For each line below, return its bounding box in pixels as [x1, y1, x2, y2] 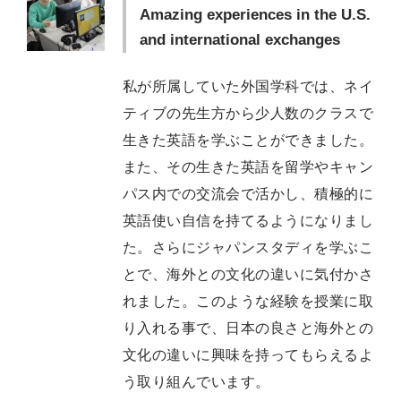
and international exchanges [140, 31, 340, 49]
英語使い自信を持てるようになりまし [123, 212, 374, 228]
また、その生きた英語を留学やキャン [123, 158, 374, 175]
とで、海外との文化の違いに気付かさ [123, 266, 374, 282]
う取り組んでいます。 [123, 373, 270, 389]
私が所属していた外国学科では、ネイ [123, 78, 374, 94]
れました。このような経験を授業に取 [123, 293, 374, 309]
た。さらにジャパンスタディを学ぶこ [123, 239, 374, 255]
